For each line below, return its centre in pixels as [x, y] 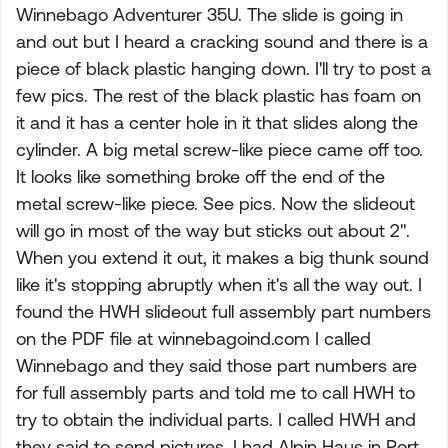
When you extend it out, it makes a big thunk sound [222, 257]
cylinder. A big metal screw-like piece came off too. [219, 149]
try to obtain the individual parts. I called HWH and [216, 419]
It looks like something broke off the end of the [200, 176]
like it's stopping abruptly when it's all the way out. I [219, 284]
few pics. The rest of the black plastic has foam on [218, 95]
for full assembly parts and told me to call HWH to [215, 392]
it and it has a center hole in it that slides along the [217, 122]
